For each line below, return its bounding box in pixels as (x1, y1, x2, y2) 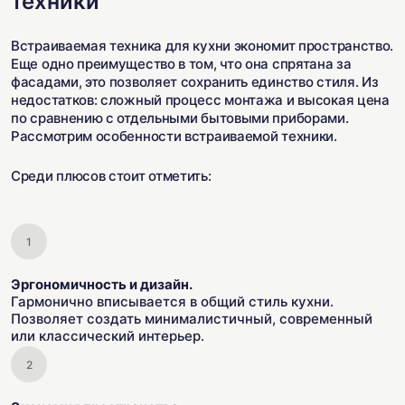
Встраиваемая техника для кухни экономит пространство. (11, 37, 394, 54)
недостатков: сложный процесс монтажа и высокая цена (11, 91, 390, 108)
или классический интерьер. (11, 327, 204, 344)
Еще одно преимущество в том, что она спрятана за (11, 55, 352, 72)
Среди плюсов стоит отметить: (11, 167, 212, 184)
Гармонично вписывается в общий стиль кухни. (11, 293, 334, 310)
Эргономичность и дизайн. (11, 276, 193, 293)
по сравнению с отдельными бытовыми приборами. (11, 109, 349, 127)
